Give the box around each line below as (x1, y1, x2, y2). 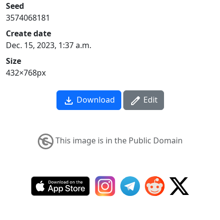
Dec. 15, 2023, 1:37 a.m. (6, 39, 91, 51)
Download (74, 94, 115, 105)
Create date (6, 27, 51, 39)
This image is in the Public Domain (53, 135, 183, 146)
